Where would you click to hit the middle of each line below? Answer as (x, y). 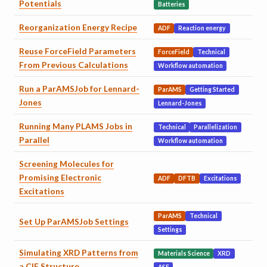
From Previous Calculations (74, 65)
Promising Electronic (60, 178)
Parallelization (216, 127)
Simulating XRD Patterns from (79, 253)
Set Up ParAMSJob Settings (74, 222)
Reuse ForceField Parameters (77, 51)
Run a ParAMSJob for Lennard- (79, 89)
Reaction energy (202, 28)
